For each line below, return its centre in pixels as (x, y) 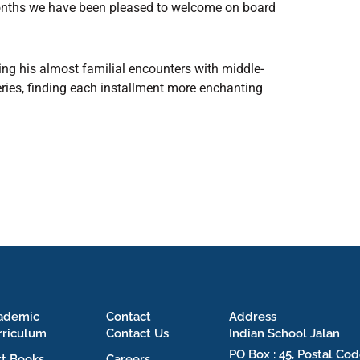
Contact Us (137, 333)
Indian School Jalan (285, 333)
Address (253, 316)
